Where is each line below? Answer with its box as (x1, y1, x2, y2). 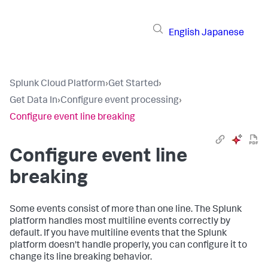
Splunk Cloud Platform (10, 80, 105, 89)
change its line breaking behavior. (10, 253, 152, 263)
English (169, 28, 200, 38)
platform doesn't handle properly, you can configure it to (10, 241, 247, 251)
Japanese (202, 28, 244, 38)
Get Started (108, 80, 159, 89)
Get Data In (10, 96, 57, 106)
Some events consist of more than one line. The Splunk (10, 205, 242, 215)
